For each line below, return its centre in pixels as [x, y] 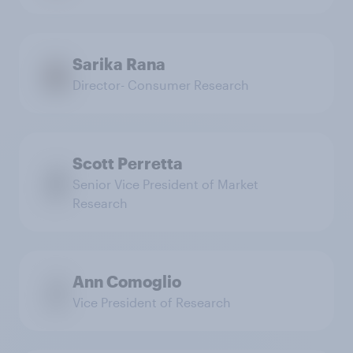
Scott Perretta [128, 163]
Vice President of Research [152, 302]
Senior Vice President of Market [165, 184]
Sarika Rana [119, 64]
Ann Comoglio [127, 281]
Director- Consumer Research [161, 85]
